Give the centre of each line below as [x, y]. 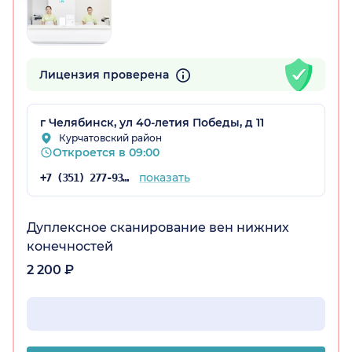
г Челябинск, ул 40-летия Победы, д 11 [152, 123]
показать [164, 178]
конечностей [70, 247]
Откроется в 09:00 [106, 153]
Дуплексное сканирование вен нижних [158, 228]
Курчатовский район [110, 138]
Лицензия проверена [106, 75]
